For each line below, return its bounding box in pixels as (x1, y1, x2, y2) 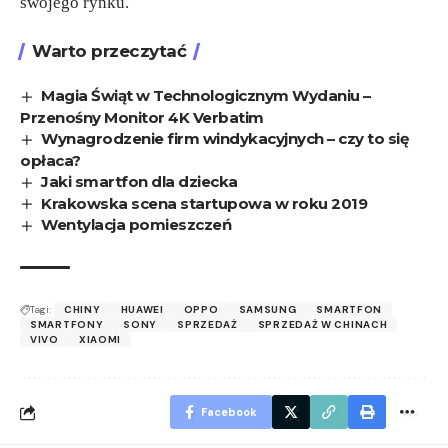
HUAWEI (120, 303, 164, 317)
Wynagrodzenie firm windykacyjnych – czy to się (41, 128, 409, 148)
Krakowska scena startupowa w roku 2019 (41, 193, 368, 213)
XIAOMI (78, 333, 122, 347)
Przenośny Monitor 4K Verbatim (20, 107, 264, 127)
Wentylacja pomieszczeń (41, 215, 232, 235)
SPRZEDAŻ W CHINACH (257, 318, 388, 332)
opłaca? (20, 150, 81, 170)
